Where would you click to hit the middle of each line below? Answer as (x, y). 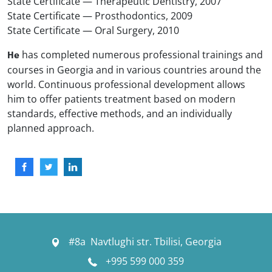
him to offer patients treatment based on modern (121, 99)
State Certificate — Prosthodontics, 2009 (100, 15)
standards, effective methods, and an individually (120, 113)
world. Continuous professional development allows (126, 84)
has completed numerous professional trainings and (141, 54)
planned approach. (51, 128)
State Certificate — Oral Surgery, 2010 (93, 30)
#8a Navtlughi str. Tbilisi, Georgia (144, 241)
